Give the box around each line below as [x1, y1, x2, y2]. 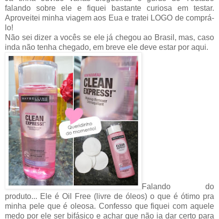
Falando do [142, 182, 214, 191]
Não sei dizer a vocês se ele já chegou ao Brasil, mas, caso [5, 33, 214, 42]
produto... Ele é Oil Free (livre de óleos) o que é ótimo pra [5, 192, 214, 201]
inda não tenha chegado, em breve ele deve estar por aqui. [5, 43, 208, 52]
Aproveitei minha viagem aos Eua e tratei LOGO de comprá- [5, 14, 214, 22]
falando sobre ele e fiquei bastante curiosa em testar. [5, 4, 214, 13]
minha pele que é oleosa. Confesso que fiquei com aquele [5, 202, 214, 211]
